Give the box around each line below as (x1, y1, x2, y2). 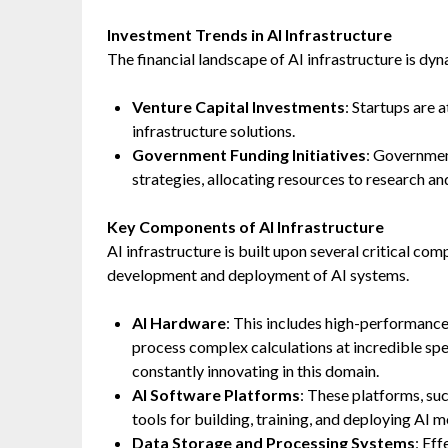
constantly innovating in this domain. (132, 361, 379, 380)
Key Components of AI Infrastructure (107, 217, 384, 236)
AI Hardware (132, 313, 226, 332)
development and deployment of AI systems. (107, 265, 409, 284)
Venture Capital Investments (132, 97, 345, 116)
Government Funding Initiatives (132, 145, 366, 164)
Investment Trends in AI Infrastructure (107, 25, 392, 44)
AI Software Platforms (132, 385, 300, 404)
